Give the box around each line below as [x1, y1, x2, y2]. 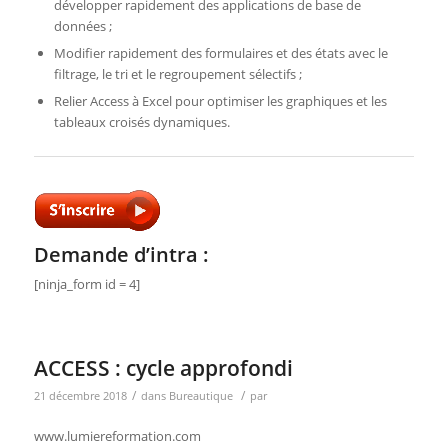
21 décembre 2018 [33, 389, 127, 404]
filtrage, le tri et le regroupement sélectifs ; [53, 65, 302, 84]
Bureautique [168, 389, 233, 404]
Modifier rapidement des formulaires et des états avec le [53, 44, 388, 63]
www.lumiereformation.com [33, 427, 201, 446]
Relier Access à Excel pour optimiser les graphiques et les [53, 92, 387, 111]
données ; [53, 17, 112, 36]
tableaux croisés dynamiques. [53, 113, 230, 132]
